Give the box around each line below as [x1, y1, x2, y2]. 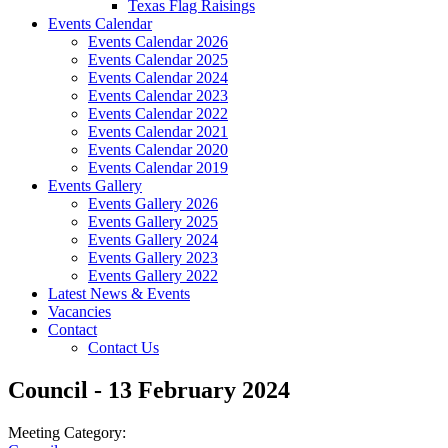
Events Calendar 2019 [88, 159, 228, 176]
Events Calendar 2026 [88, 33, 228, 50]
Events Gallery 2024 [88, 231, 218, 248]
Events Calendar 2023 [88, 87, 228, 104]
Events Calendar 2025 [88, 51, 228, 68]
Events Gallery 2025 [88, 213, 218, 230]
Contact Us [88, 339, 159, 356]
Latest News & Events [48, 285, 190, 302]
